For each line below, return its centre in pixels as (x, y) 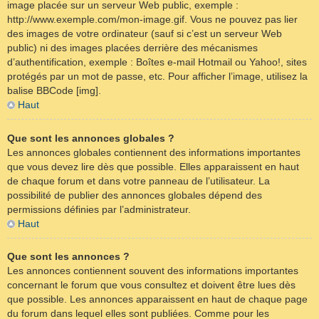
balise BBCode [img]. (54, 91)
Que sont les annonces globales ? (91, 138)
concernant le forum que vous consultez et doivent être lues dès (151, 285)
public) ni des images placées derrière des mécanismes (132, 48)
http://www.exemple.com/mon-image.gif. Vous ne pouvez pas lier (152, 20)
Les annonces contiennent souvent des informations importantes (153, 271)
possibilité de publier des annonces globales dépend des (135, 195)
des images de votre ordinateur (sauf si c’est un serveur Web (145, 34)
